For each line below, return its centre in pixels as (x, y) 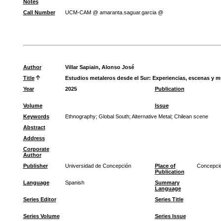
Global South (114, 116)
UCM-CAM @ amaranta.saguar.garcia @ (114, 12)
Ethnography (80, 116)
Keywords (36, 116)
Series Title (169, 199)
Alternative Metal (151, 116)
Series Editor (39, 199)
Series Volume (41, 216)
